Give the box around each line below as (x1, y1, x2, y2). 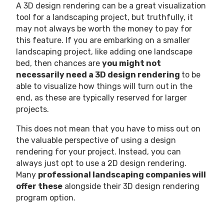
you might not (102, 58, 161, 68)
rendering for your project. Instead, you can (16, 147, 181, 156)
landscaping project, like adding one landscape (16, 47, 192, 56)
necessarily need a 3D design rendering (16, 70, 181, 79)
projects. (16, 104, 49, 114)
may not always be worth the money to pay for (16, 24, 192, 33)
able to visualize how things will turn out (16, 81, 169, 91)
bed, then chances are (16, 58, 102, 68)
